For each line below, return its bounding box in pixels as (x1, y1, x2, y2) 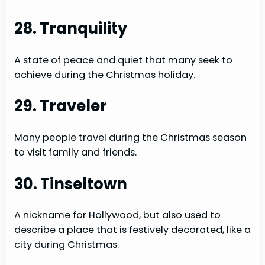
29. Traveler (14, 95, 107, 117)
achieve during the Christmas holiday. (14, 67, 195, 82)
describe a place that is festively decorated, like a (14, 223, 251, 237)
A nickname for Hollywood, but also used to (14, 208, 221, 222)
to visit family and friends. (14, 145, 137, 159)
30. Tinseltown (14, 173, 127, 195)
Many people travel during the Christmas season (14, 130, 247, 144)
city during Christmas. (14, 238, 119, 252)
